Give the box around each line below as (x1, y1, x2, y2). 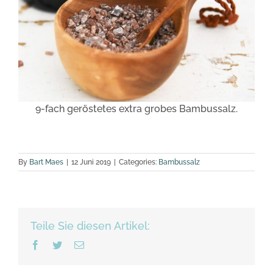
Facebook (40, 239, 77, 250)
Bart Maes (29, 158, 63, 167)
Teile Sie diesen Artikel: (30, 219, 150, 233)
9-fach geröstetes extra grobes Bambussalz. (35, 103, 238, 115)
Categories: (119, 158, 158, 167)
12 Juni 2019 (71, 158, 111, 167)
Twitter (62, 239, 89, 250)
